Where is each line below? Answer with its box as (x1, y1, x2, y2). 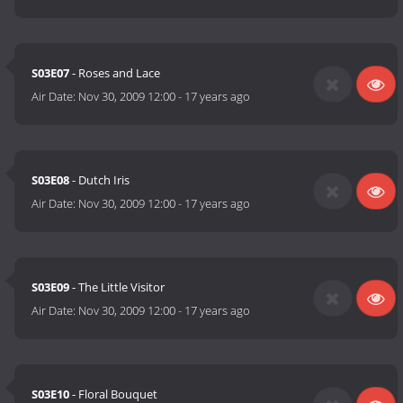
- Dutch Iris (69, 172, 130, 189)
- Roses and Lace (69, 65, 161, 82)
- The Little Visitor (69, 279, 166, 296)
